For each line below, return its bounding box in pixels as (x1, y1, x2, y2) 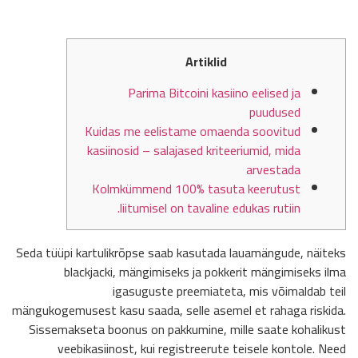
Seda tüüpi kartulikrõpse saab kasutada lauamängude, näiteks (16, 241, 346, 265)
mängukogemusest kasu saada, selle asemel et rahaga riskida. (12, 298, 346, 323)
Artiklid (185, 50, 227, 74)
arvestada (246, 157, 300, 181)
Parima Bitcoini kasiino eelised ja (128, 80, 300, 105)
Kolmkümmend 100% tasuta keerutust (92, 176, 300, 201)
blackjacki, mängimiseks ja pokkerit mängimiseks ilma (64, 260, 346, 284)
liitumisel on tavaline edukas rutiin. (120, 195, 300, 220)
